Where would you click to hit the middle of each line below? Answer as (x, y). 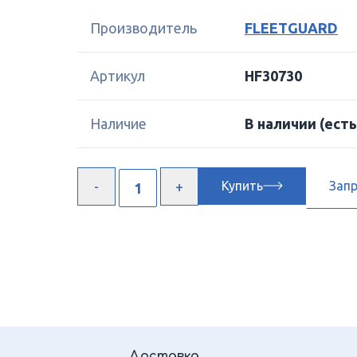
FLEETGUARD (291, 28)
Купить (242, 186)
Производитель (143, 28)
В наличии (282, 124)
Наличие (118, 124)
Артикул (118, 76)
